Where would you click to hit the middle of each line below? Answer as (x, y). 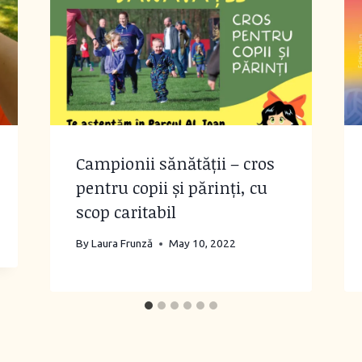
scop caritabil (126, 212)
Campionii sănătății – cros (175, 164)
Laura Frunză (122, 243)
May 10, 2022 (202, 243)
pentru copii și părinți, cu (171, 188)
